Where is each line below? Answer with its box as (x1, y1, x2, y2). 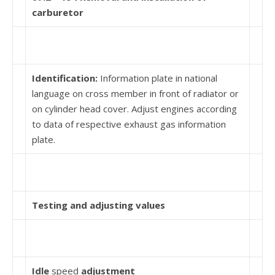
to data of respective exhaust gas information (32, 118, 226, 130)
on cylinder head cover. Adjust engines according (32, 103, 237, 115)
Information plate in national (100, 72, 217, 84)
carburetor (32, 6, 83, 18)
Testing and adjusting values (32, 199, 165, 211)
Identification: (32, 72, 100, 84)
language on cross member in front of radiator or (32, 87, 239, 99)
